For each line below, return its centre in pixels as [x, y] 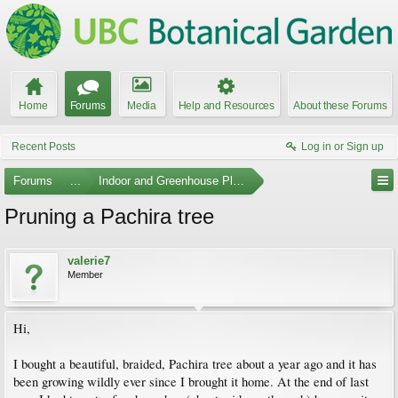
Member [85, 275]
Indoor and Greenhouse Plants [177, 181]
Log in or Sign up [342, 147]
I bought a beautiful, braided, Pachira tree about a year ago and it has [195, 364]
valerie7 [89, 261]
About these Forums [340, 106]
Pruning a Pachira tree [109, 216]
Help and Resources [226, 106]
